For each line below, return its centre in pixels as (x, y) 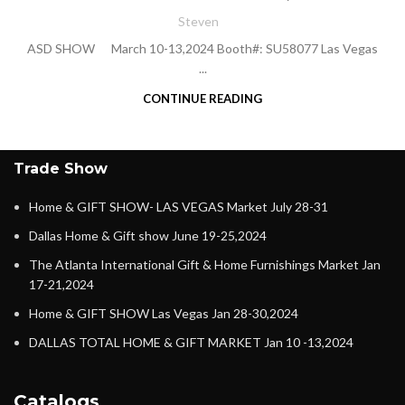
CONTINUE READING (202, 99)
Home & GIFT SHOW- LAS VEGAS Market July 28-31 (179, 207)
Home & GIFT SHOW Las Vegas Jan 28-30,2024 (164, 313)
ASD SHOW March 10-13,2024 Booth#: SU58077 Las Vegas (202, 48)
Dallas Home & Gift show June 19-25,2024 (148, 235)
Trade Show (61, 169)
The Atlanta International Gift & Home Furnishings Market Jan (205, 264)
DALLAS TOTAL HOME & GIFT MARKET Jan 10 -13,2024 (191, 342)
